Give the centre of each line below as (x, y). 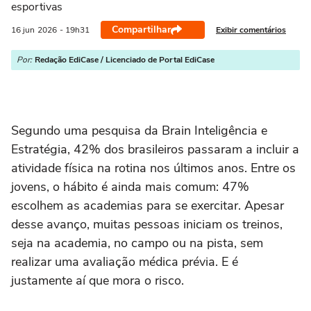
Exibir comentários (251, 30)
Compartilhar (141, 30)
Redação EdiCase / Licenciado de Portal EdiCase (125, 60)
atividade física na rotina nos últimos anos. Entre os (153, 168)
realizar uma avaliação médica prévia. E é (125, 262)
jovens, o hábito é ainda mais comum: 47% (130, 187)
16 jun (23, 30)
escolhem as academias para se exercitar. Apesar (148, 205)
